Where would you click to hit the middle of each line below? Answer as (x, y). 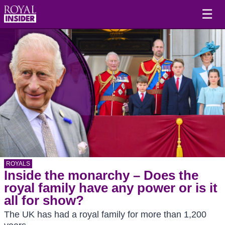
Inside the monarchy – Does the (101, 175)
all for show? (44, 200)
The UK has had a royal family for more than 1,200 (105, 214)
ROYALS (18, 164)
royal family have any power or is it (111, 188)
